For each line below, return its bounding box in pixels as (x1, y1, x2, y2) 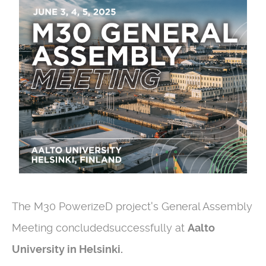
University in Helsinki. (12, 243, 123, 256)
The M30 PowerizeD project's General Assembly (12, 200, 252, 213)
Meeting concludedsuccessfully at (12, 221, 188, 235)
